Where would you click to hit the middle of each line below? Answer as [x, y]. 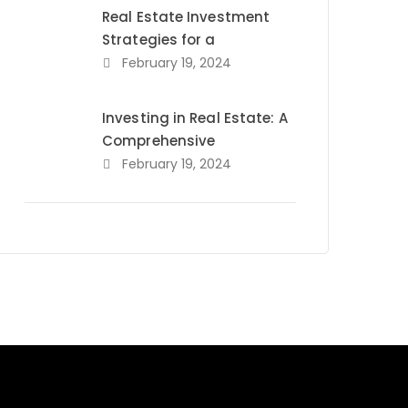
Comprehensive [159, 141]
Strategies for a [159, 40]
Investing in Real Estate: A [195, 118]
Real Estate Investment [186, 17]
